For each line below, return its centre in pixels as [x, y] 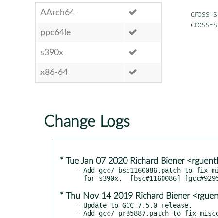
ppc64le [56, 32]
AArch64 [57, 12]
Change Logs [87, 121]
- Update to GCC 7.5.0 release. [134, 205]
